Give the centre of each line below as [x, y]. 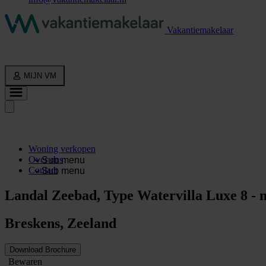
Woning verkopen [62, 148]
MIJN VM [40, 75]
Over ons [46, 159]
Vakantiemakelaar [200, 30]
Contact [43, 170]
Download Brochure [43, 249]
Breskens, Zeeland [61, 223]
